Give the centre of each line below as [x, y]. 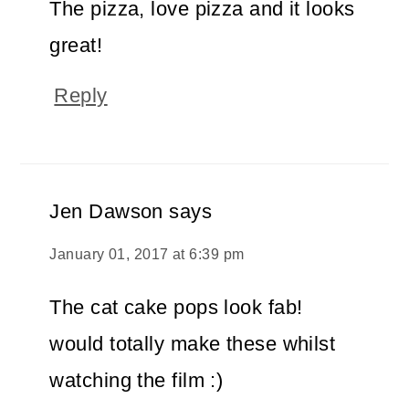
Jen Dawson [106, 212]
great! [76, 46]
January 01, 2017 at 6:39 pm [147, 255]
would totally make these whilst [193, 344]
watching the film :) [136, 381]
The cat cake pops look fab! [176, 308]
